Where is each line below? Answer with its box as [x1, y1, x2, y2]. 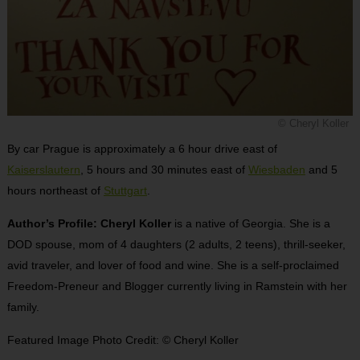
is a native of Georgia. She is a [170, 216, 330, 230]
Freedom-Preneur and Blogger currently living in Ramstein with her [6, 279, 347, 292]
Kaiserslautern [6, 162, 80, 176]
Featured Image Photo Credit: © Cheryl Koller [6, 333, 239, 346]
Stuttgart [103, 183, 147, 197]
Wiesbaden [247, 162, 305, 176]
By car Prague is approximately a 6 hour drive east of [6, 141, 277, 155]
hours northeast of [6, 183, 104, 197]
